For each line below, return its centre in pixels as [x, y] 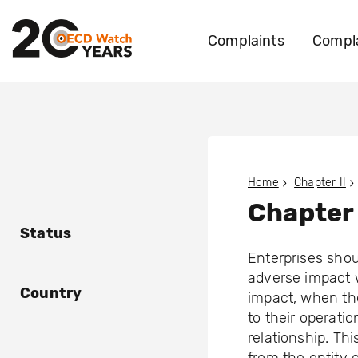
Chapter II [320, 183]
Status [46, 233]
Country [51, 293]
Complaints [246, 41]
